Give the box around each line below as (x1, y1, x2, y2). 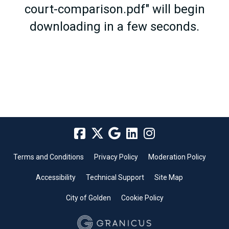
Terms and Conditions (13, 153, 84, 162)
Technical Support (86, 173, 144, 182)
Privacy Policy (94, 153, 138, 162)
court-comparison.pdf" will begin (24, 2, 205, 17)
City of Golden (65, 194, 111, 202)
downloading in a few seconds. (30, 19, 199, 34)
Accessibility (36, 173, 76, 182)
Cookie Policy (121, 194, 164, 202)
